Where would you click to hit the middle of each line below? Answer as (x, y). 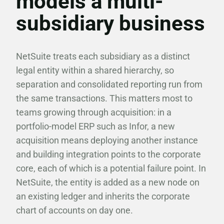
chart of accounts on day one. (74, 210)
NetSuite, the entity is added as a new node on (108, 182)
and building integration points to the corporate (108, 154)
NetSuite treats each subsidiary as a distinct (103, 56)
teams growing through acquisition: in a (94, 112)
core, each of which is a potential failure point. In (111, 168)
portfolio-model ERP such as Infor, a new (95, 126)
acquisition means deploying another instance (107, 140)
